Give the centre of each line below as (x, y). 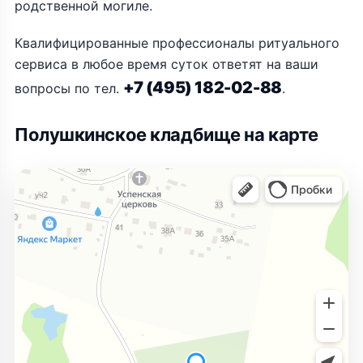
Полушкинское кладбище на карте (167, 135)
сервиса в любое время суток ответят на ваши (167, 64)
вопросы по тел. (69, 88)
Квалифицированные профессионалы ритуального (177, 43)
